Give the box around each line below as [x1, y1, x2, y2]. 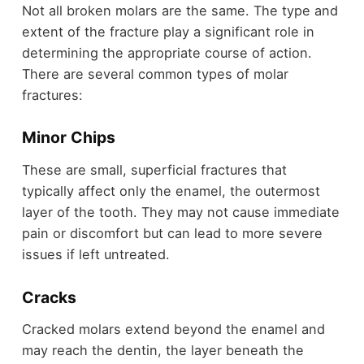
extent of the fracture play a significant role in [21, 23, 314, 40]
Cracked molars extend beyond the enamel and [21, 321, 325, 338]
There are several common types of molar [21, 65, 288, 82]
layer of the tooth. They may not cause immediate [21, 203, 340, 220]
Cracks [21, 287, 76, 307]
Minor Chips [21, 128, 115, 148]
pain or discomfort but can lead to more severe [21, 224, 323, 241]
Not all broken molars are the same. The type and [21, 2, 338, 19]
